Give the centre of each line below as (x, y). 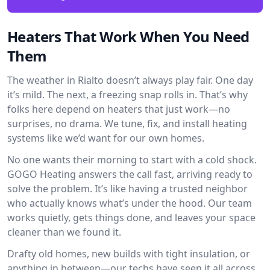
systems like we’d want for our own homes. (106, 138)
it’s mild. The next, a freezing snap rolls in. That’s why (127, 95)
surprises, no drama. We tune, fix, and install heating (127, 124)
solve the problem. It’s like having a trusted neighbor (127, 189)
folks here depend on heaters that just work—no (119, 109)
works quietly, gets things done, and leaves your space (131, 218)
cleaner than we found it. (64, 232)
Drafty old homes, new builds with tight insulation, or (129, 254)
